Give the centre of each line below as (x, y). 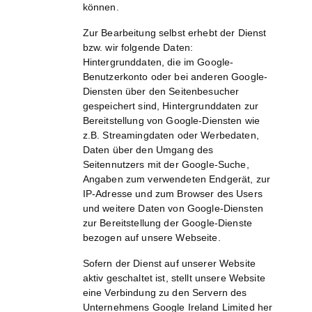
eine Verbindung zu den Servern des (165, 293)
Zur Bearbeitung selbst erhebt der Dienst (174, 33)
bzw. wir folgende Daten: (138, 48)
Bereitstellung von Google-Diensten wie (171, 121)
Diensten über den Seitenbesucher (161, 92)
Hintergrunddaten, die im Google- (158, 62)
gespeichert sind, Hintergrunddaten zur (171, 106)
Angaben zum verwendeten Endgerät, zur (176, 179)
